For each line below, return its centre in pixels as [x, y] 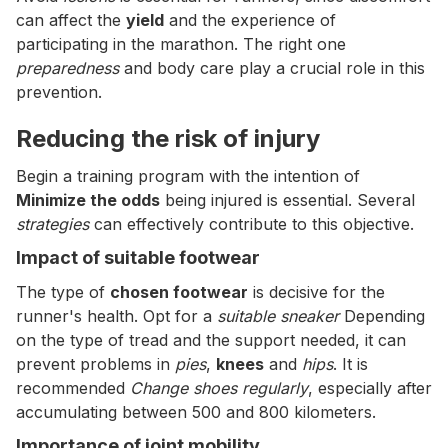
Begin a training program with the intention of [188, 176]
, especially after [370, 388]
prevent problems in [95, 364]
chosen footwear [179, 292]
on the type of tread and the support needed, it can [211, 340]
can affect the [71, 20]
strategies [52, 224]
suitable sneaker [278, 316]
